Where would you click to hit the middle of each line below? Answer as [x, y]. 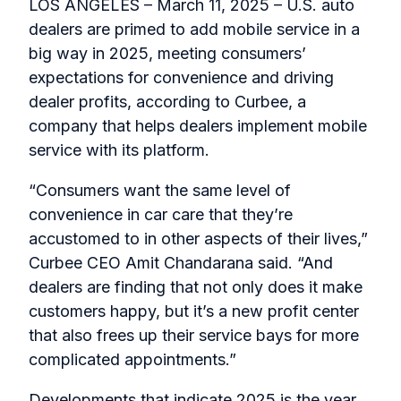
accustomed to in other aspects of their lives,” [198, 239]
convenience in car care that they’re [161, 215]
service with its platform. [130, 150]
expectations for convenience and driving [181, 78]
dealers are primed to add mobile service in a [194, 30]
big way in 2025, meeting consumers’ [167, 54]
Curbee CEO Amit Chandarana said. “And [181, 263]
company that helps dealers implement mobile [198, 126]
